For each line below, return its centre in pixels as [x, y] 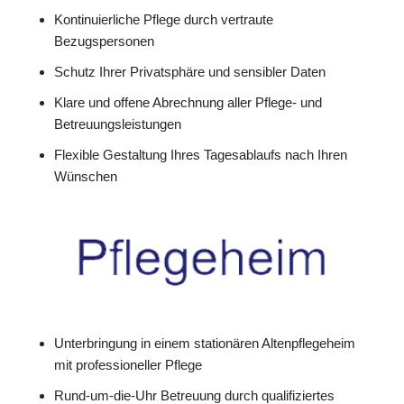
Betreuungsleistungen [118, 124]
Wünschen [86, 176]
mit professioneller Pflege [128, 364]
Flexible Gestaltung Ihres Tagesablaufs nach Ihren [201, 154]
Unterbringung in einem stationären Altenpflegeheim [205, 343]
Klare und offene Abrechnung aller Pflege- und [188, 102]
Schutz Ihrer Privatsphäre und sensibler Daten [190, 71]
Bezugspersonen [104, 41]
